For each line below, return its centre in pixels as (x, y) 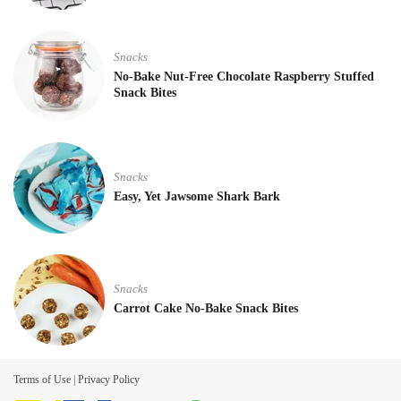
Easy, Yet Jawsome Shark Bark (197, 196)
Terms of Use (42, 379)
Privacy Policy (109, 379)
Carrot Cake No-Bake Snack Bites (206, 308)
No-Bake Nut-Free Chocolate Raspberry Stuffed (244, 77)
